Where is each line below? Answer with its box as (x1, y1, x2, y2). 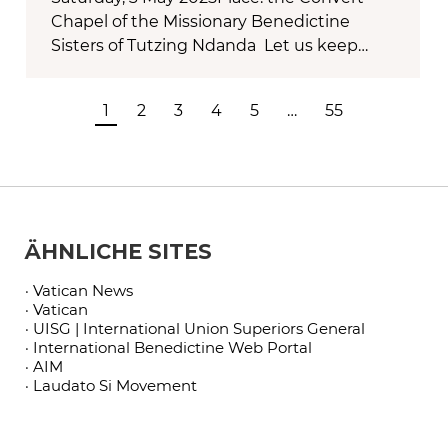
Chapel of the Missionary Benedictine (51, 12, 350, 32)
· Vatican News (24, 281, 133, 301)
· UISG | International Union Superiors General (24, 319, 365, 339)
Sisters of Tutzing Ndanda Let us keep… (51, 36, 368, 56)
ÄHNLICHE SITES (24, 239, 212, 265)
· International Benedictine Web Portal (24, 338, 312, 358)
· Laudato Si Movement (24, 376, 197, 396)
